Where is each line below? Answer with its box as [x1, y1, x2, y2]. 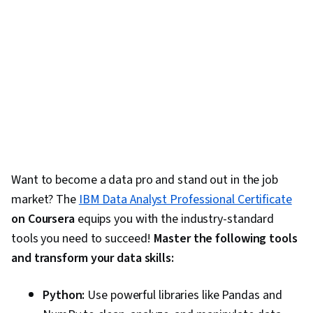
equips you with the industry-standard [74, 210, 275, 228]
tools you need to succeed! [11, 230, 154, 247]
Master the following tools [154, 230, 298, 247]
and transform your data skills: [11, 249, 174, 267]
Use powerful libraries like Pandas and [85, 286, 282, 304]
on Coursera [11, 210, 75, 228]
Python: [43, 286, 85, 304]
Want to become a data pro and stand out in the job [11, 171, 278, 189]
